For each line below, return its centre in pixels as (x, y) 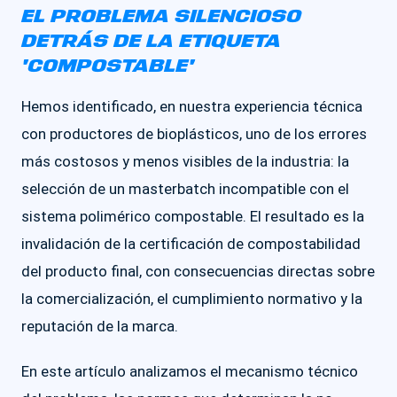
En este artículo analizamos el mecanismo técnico (190, 371)
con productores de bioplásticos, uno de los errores (194, 134)
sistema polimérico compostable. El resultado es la (193, 216)
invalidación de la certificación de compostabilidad (191, 244)
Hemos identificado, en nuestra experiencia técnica (192, 106)
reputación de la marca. (100, 326)
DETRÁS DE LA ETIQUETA (151, 42)
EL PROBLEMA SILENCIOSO (161, 17)
